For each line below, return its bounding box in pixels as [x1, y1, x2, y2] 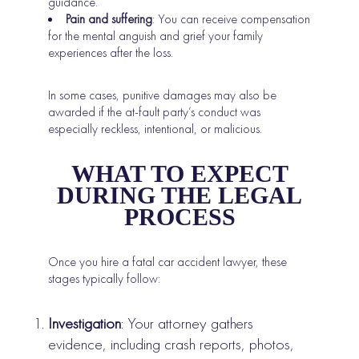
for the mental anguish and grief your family [48, 27, 264, 45]
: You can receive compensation [152, 10, 311, 28]
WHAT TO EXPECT [71, 160, 288, 188]
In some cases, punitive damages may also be [48, 87, 277, 104]
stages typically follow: [48, 270, 161, 288]
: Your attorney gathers [121, 313, 254, 334]
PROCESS [123, 204, 236, 231]
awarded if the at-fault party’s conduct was [48, 103, 261, 121]
